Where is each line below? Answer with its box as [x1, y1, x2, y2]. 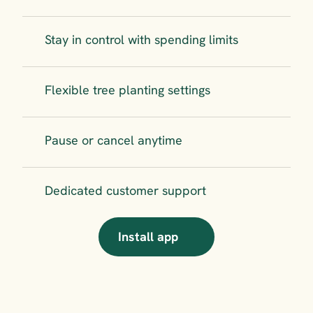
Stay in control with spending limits [45, 31, 238, 48]
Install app [118, 228, 178, 245]
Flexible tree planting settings [45, 82, 210, 99]
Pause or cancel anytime [45, 132, 182, 149]
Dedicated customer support [45, 182, 206, 199]
